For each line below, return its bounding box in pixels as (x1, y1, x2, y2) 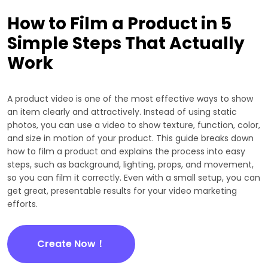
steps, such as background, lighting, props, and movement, (7, 158, 254, 170)
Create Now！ (37, 236, 105, 251)
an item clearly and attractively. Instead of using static (7, 105, 237, 118)
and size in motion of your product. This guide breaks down (7, 132, 254, 144)
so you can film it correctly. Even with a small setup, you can (7, 171, 260, 184)
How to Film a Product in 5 (7, 11, 232, 35)
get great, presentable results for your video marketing (7, 184, 237, 197)
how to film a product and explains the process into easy (7, 145, 245, 157)
